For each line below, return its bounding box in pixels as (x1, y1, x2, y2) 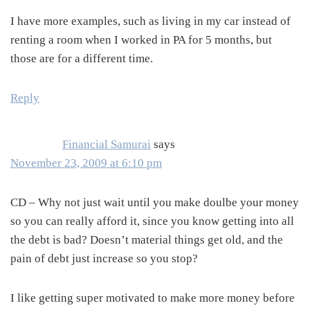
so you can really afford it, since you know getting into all (10, 215, 294, 228)
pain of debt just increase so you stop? (10, 252, 198, 266)
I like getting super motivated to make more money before (10, 291, 295, 305)
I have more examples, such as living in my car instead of (10, 15, 291, 28)
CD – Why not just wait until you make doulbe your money (10, 196, 299, 210)
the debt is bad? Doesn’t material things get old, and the (10, 233, 283, 247)
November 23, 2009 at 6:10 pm (10, 156, 162, 170)
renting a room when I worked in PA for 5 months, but (10, 33, 272, 47)
